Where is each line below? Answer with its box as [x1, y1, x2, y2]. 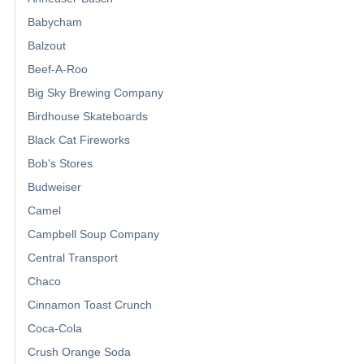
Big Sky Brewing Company [28, 85, 163, 99]
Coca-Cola [28, 321, 82, 335]
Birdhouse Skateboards [28, 109, 148, 123]
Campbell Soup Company [28, 227, 159, 240]
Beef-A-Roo [28, 62, 88, 76]
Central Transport [28, 250, 118, 264]
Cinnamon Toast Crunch [28, 297, 152, 311]
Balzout [28, 38, 66, 52]
